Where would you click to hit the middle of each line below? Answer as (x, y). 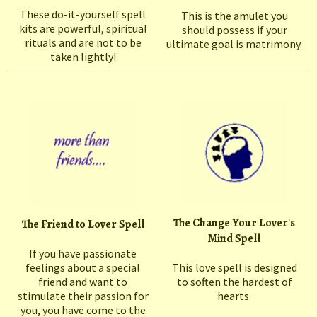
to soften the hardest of (234, 282)
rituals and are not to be (83, 43)
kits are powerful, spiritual (83, 29)
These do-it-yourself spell (83, 15)
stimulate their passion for (83, 296)
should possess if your (234, 30)
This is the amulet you (234, 16)
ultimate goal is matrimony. (234, 44)
